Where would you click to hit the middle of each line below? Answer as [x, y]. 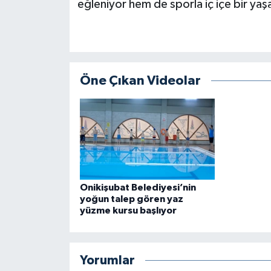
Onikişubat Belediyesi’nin [138, 188]
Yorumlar [107, 260]
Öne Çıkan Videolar [140, 81]
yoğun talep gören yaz [131, 199]
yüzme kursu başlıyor [128, 211]
